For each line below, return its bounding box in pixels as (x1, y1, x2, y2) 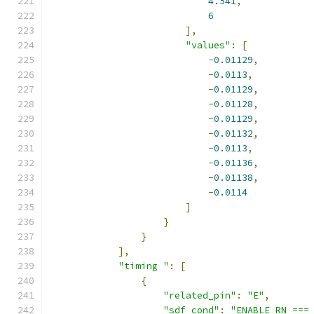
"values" (186, 39, 231, 51)
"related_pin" (163, 289, 236, 301)
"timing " (118, 260, 169, 272)
